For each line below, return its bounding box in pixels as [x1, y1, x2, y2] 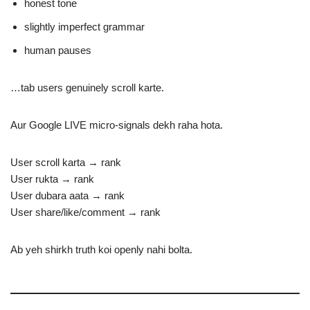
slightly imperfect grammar [24, 21, 145, 33]
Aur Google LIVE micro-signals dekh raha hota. [10, 119, 223, 131]
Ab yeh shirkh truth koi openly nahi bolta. [10, 244, 192, 255]
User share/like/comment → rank [10, 206, 161, 218]
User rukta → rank [10, 173, 94, 185]
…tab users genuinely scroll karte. [10, 82, 164, 93]
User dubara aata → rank [10, 190, 125, 201]
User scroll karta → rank [10, 156, 121, 168]
